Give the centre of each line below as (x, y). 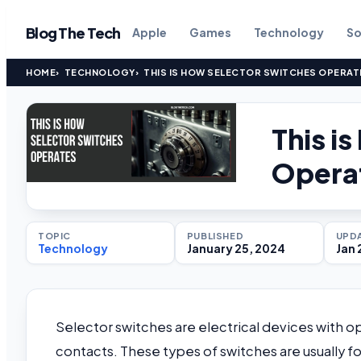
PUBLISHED (215, 236)
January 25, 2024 (236, 248)
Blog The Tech (73, 32)
